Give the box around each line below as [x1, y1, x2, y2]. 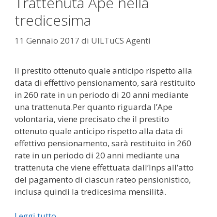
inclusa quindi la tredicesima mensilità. [15, 186, 166, 197]
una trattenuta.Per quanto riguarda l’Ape [15, 101, 172, 112]
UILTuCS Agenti [91, 34, 151, 46]
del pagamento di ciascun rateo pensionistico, [15, 173, 191, 185]
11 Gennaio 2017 [15, 34, 79, 46]
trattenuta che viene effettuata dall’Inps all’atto [15, 161, 194, 173]
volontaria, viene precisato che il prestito [15, 113, 169, 124]
